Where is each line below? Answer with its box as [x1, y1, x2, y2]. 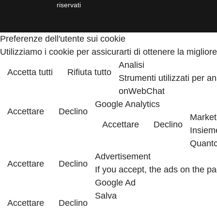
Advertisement [95, 151, 151, 161]
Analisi [119, 60, 144, 70]
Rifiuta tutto [67, 67, 111, 77]
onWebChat [119, 86, 165, 96]
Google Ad [95, 177, 136, 187]
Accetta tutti [7, 67, 53, 77]
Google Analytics [95, 99, 160, 109]
